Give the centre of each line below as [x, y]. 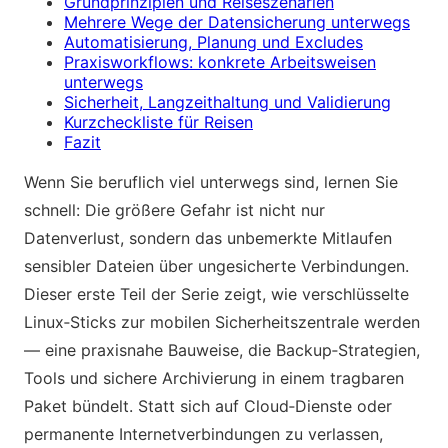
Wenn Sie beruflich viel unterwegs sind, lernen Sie [211, 181]
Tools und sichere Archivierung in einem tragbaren [214, 377]
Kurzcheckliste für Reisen [158, 121]
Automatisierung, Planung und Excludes [213, 41]
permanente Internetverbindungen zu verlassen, [203, 433]
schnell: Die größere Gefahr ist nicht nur [174, 209]
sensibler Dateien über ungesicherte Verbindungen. [216, 265]
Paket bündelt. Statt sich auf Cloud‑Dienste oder [208, 405]
